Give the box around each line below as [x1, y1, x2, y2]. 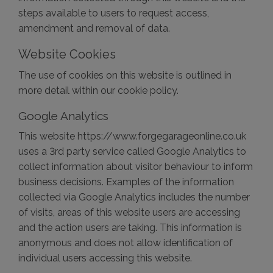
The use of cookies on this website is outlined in [18, 69, 232, 81]
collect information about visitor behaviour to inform [18, 161, 253, 172]
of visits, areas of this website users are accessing [18, 207, 240, 218]
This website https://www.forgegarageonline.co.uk [18, 130, 246, 142]
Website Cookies [18, 47, 116, 62]
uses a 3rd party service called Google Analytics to [18, 146, 246, 157]
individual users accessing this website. [18, 252, 192, 264]
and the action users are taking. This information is [18, 222, 242, 233]
